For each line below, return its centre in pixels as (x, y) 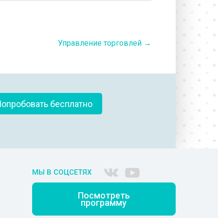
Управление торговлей (101, 43)
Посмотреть (104, 195)
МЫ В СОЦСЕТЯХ (62, 173)
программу (104, 202)
